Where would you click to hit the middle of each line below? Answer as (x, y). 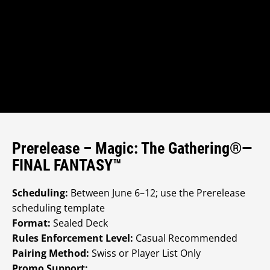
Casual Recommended (185, 238)
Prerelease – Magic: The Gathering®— (132, 148)
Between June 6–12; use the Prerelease (157, 193)
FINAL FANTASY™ (67, 165)
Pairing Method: (51, 253)
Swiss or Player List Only (145, 253)
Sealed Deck (79, 223)
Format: (31, 223)
